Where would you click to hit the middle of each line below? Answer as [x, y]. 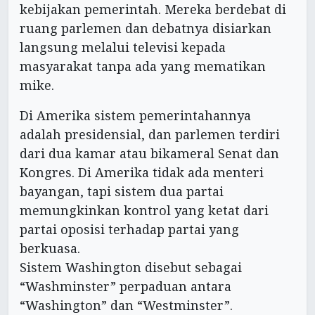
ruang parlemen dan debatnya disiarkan [146, 28]
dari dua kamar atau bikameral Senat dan [149, 153]
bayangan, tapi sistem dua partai [122, 191]
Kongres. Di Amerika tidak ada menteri [142, 172]
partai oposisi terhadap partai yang [129, 229]
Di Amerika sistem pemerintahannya [135, 115]
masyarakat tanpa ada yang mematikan [143, 66]
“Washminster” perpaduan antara [126, 286]
